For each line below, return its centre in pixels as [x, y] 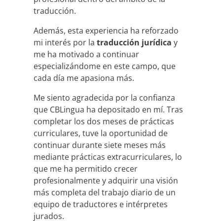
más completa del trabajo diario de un [105, 193]
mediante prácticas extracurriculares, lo [108, 157]
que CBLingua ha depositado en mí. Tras [108, 110]
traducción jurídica [134, 43]
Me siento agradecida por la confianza [104, 98]
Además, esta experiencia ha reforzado [106, 31]
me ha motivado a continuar [86, 55]
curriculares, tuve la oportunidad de [101, 133]
